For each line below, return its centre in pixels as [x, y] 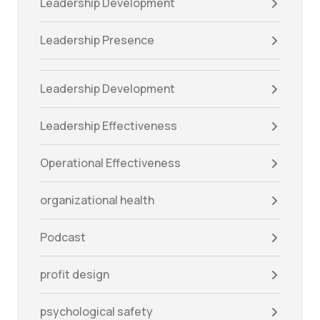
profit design [75, 275]
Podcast [63, 237]
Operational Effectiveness [110, 163]
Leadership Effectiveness [109, 126]
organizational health [97, 200]
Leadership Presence [97, 40]
